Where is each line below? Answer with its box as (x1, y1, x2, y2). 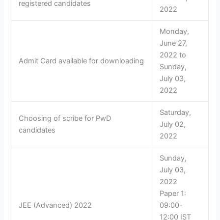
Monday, (160, 27, 190, 36)
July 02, (160, 119, 186, 129)
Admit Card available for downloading (19, 56, 144, 65)
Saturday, (160, 108, 192, 117)
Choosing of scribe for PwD (19, 113, 111, 123)
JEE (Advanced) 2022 (19, 200, 92, 210)
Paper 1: (160, 189, 187, 198)
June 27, (160, 38, 188, 48)
